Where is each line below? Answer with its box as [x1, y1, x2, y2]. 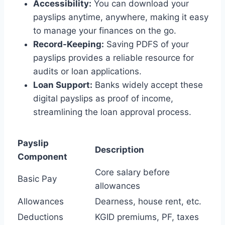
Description [95, 145, 144, 155]
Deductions [18, 212, 63, 222]
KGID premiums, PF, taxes [95, 212, 199, 222]
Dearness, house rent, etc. [95, 196, 201, 207]
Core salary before [95, 167, 170, 178]
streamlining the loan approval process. [33, 107, 191, 118]
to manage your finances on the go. [33, 26, 176, 36]
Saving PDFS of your [104, 39, 189, 50]
